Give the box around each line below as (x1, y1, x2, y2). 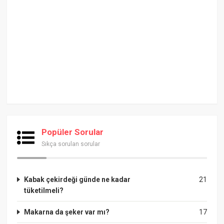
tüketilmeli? (24, 186, 64, 195)
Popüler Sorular (41, 127, 104, 137)
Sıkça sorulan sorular (41, 140, 100, 148)
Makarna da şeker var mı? (24, 208, 110, 216)
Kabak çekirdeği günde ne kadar (24, 175, 131, 184)
